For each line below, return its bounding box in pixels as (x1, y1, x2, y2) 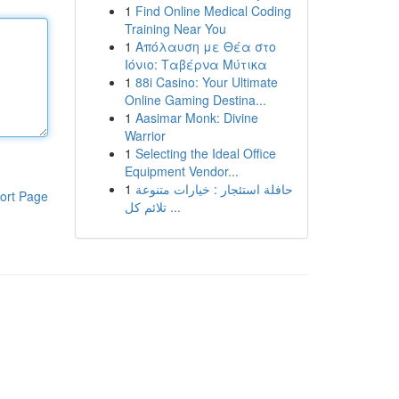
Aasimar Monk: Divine (134, 109, 258, 126)
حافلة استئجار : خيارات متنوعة (134, 180, 293, 198)
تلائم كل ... (166, 198, 181, 216)
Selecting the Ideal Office (134, 144, 276, 162)
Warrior (124, 126, 166, 144)
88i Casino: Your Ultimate (134, 73, 278, 91)
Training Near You (124, 20, 226, 37)
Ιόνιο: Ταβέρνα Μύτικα (124, 55, 267, 73)
